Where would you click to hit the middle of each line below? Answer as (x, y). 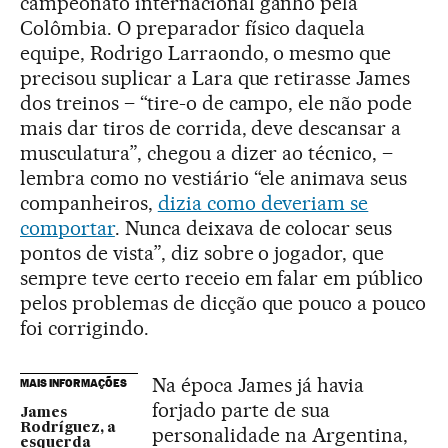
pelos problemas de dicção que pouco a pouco (223, 303)
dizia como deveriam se (263, 203)
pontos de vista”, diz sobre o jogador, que (202, 253)
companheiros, (89, 203)
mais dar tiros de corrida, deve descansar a (211, 128)
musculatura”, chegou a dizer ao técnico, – (207, 153)
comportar (67, 228)
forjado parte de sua (241, 410)
